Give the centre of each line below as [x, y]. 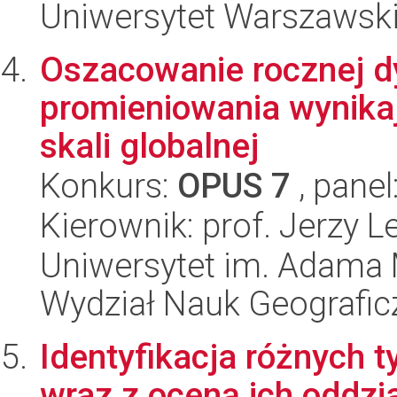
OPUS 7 [234, 186]
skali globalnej [149, 146]
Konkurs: [109, 186]
